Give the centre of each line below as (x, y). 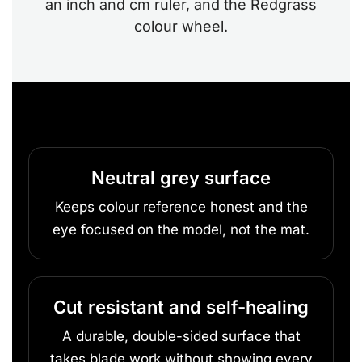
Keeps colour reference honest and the (181, 206)
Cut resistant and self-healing (181, 307)
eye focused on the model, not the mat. (181, 229)
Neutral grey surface (181, 177)
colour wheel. (181, 26)
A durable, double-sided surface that (181, 336)
